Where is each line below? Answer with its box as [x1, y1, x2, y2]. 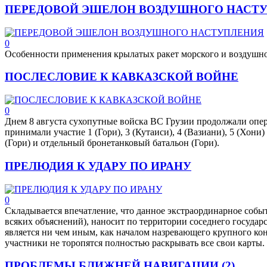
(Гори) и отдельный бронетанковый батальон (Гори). [5, 138, 219, 148]
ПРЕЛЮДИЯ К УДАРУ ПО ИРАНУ [5, 159, 191, 172]
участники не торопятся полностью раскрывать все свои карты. [5, 237, 265, 248]
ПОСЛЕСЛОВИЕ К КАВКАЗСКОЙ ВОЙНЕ [5, 70, 238, 83]
